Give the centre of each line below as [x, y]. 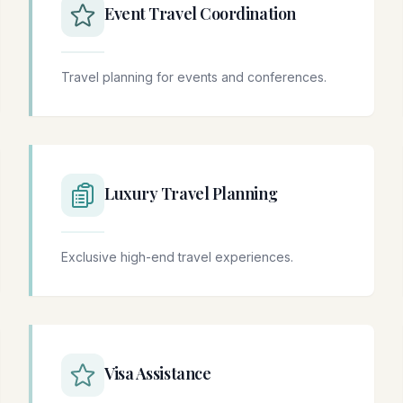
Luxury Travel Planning [191, 194]
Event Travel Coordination [200, 14]
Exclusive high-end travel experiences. [177, 257]
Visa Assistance [158, 374]
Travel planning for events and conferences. [194, 77]
